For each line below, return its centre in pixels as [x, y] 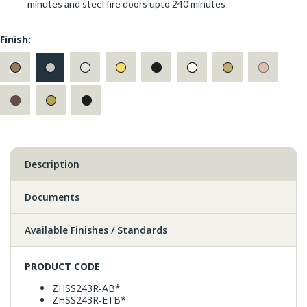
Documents [52, 197]
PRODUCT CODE [62, 266]
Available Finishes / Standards [96, 230]
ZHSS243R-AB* [86, 288]
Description [52, 164]
